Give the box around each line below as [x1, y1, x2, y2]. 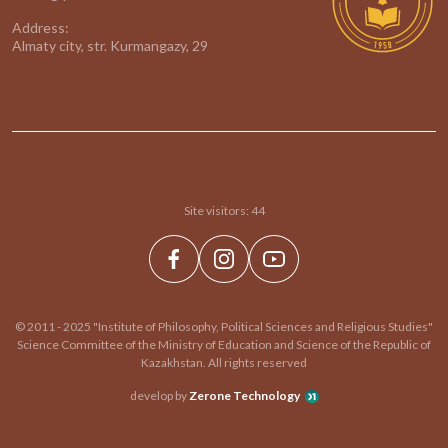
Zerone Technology [188, 388, 300, 403]
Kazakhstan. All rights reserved [141, 355, 307, 370]
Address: [12, 19, 69, 36]
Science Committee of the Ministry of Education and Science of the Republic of [17, 337, 431, 352]
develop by [129, 388, 189, 403]
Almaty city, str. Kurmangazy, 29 [12, 37, 208, 54]
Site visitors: [183, 203, 251, 218]
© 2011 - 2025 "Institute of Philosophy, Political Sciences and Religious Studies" [15, 319, 433, 334]
